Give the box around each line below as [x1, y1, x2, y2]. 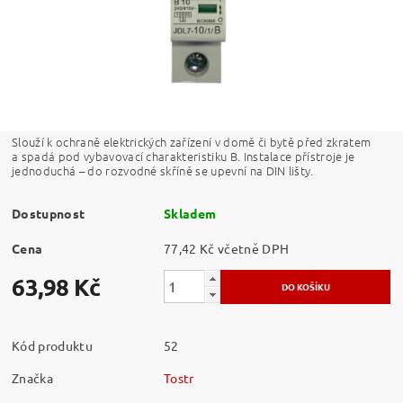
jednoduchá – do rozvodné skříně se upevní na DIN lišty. [12, 161, 314, 179]
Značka [12, 369, 54, 386]
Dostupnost [12, 204, 85, 221]
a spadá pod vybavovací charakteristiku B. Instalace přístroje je [12, 147, 355, 165]
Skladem [164, 204, 217, 221]
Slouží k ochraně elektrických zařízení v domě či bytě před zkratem [12, 132, 372, 150]
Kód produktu [12, 336, 93, 354]
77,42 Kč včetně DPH [218, 239, 290, 256]
